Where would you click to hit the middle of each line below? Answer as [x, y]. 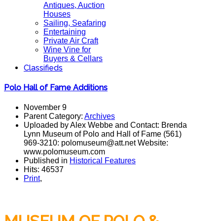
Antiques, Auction [74, 5]
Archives [100, 116]
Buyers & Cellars [73, 58]
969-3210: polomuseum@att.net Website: [96, 143]
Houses [57, 14]
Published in [47, 160]
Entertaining [65, 32]
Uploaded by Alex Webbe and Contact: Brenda [105, 125]
